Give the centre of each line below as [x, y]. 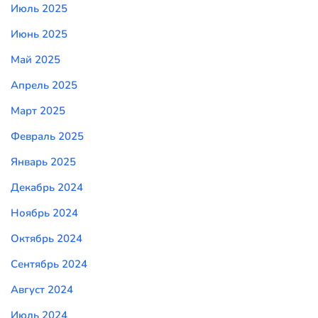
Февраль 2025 [47, 136]
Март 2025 [38, 110]
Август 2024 [42, 289]
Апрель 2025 [44, 85]
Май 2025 [35, 59]
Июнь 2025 [39, 34]
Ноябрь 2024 [44, 213]
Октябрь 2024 [46, 238]
